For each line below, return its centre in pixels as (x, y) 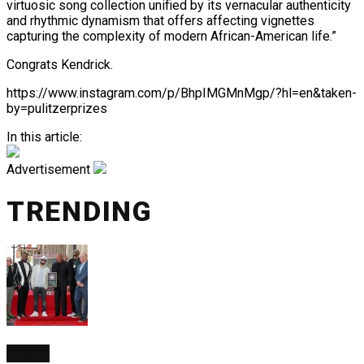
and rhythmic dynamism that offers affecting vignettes (160, 21)
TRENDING (80, 211)
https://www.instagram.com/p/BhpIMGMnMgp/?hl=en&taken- (182, 93)
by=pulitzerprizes (57, 109)
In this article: (44, 137)
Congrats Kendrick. (60, 65)
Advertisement (48, 170)
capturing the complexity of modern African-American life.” (171, 37)
